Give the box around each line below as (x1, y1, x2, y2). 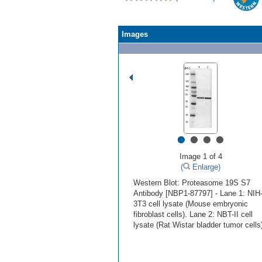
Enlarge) (190, 163, 220, 172)
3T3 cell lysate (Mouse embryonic (133, 199, 248, 209)
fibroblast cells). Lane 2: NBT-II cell (133, 210, 253, 219)
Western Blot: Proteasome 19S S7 (133, 178, 250, 188)
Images (122, 30, 148, 39)
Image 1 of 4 (179, 152, 222, 161)
